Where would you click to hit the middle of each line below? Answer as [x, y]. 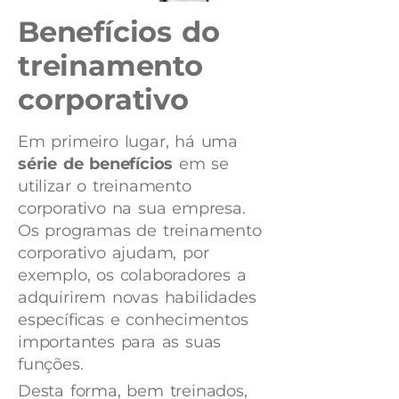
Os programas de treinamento [140, 230]
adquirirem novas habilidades [137, 297]
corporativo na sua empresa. [132, 208]
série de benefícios [96, 163]
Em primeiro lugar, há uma [128, 141]
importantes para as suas [120, 342]
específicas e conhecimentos [133, 319]
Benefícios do [119, 31]
